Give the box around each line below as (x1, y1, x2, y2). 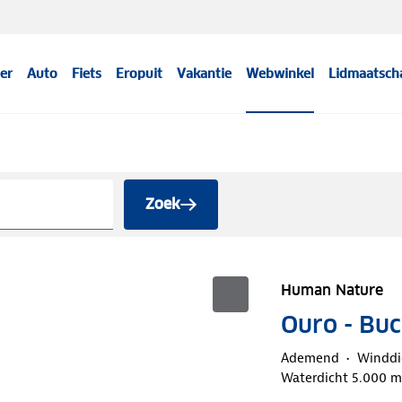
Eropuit (116, 66, 163, 82)
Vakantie (177, 66, 232, 82)
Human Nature (280, 280, 383, 300)
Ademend (280, 348, 339, 367)
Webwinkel (246, 66, 315, 82)
